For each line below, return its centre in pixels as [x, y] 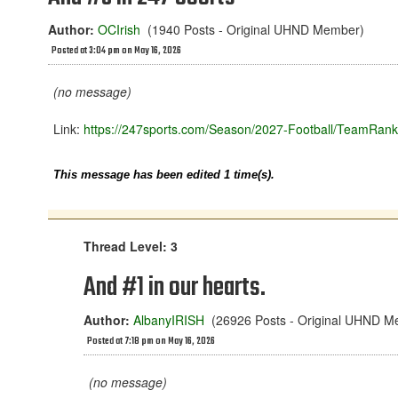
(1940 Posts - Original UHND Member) [252, 29]
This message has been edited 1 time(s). [164, 175]
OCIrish [119, 29]
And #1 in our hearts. [175, 288]
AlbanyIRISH [169, 320]
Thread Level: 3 [131, 246]
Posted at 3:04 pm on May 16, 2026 [116, 51]
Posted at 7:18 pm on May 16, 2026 [151, 342]
